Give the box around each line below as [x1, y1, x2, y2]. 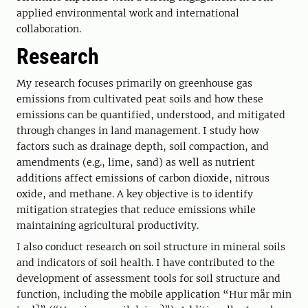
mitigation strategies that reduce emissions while [16, 203, 256, 216]
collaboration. [16, 23, 81, 35]
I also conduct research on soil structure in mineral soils [16, 241, 285, 253]
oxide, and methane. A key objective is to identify [16, 188, 253, 200]
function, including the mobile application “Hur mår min [16, 288, 291, 300]
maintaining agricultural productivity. [16, 219, 199, 232]
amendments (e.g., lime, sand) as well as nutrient [16, 156, 255, 168]
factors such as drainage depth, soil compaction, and [16, 140, 269, 153]
